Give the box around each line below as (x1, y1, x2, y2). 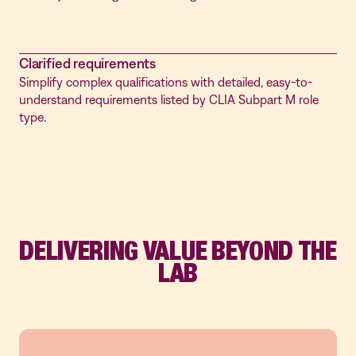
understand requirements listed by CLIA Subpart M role (19, 92, 319, 106)
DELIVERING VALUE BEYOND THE (19, 235, 337, 266)
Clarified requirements (19, 55, 157, 72)
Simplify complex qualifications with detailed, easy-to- (19, 75, 312, 89)
